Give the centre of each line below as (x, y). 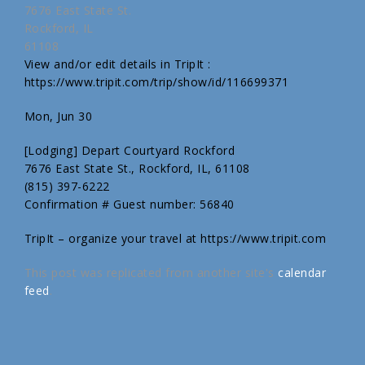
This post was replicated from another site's (151, 273)
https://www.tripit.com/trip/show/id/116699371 (156, 82)
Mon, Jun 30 (58, 116)
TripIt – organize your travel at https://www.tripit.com (175, 238)
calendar (302, 273)
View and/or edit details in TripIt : (117, 64)
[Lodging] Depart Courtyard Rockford (130, 150)
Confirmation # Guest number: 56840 (129, 204)
